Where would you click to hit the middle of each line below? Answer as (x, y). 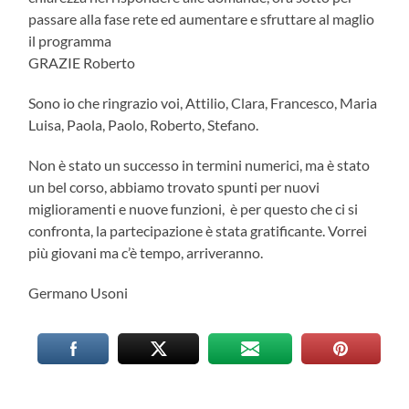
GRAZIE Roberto (82, 62)
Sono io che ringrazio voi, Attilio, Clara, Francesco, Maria (203, 102)
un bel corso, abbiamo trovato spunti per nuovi (174, 186)
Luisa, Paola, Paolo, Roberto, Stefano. (144, 124)
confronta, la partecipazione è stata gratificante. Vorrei (198, 230)
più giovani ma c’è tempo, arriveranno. (146, 252)
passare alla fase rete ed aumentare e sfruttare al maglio (202, 18)
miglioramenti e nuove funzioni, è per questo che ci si (194, 208)
